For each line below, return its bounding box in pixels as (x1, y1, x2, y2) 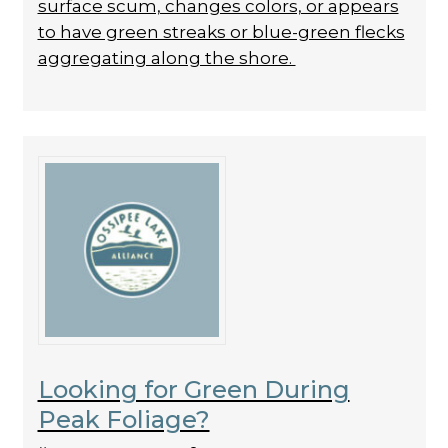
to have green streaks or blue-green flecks (37, 22, 405, 42)
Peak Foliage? (37, 405, 210, 434)
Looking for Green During (37, 375, 350, 404)
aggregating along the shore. (37, 48, 296, 68)
